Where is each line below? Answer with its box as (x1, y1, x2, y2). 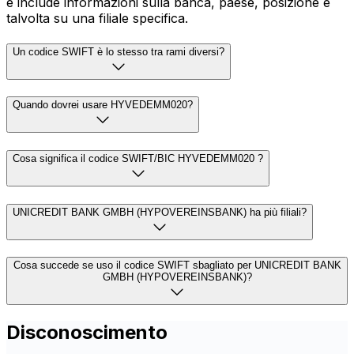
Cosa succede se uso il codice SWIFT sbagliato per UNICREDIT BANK (13, 259, 341, 272)
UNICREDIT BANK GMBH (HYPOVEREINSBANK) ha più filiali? (13, 205, 307, 218)
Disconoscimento (6, 321, 168, 345)
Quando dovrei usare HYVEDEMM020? (13, 99, 193, 111)
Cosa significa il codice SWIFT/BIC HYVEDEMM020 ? (13, 152, 263, 164)
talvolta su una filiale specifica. (6, 9, 188, 26)
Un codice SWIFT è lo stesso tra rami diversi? (13, 45, 224, 58)
